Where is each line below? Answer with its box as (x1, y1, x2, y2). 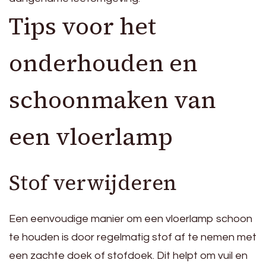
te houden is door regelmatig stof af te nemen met (9, 231, 256, 243)
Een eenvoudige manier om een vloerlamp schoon (9, 213, 252, 224)
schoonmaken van (9, 84, 216, 116)
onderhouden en (9, 47, 198, 80)
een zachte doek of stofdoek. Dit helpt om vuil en (9, 249, 248, 261)
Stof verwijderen (9, 169, 177, 198)
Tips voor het (9, 10, 156, 43)
